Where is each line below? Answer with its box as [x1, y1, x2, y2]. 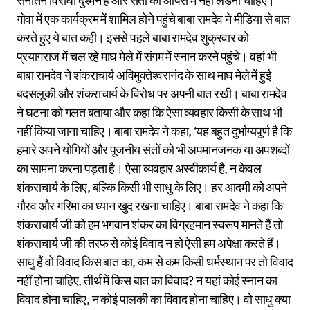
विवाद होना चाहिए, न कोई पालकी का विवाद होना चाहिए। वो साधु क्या [17, 291, 291, 308]
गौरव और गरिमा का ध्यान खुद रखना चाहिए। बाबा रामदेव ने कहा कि [17, 198, 283, 215]
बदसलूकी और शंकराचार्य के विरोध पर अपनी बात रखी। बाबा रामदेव [17, 86, 287, 102]
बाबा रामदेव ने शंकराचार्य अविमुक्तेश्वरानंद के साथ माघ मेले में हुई [17, 67, 271, 84]
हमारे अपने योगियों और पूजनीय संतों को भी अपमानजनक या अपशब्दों [17, 142, 290, 158]
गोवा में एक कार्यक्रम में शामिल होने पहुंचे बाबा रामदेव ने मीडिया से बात [17, 11, 290, 28]
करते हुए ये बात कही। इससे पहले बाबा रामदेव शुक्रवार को [17, 30, 249, 46]
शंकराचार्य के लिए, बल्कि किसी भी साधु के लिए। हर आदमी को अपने [17, 179, 287, 196]
